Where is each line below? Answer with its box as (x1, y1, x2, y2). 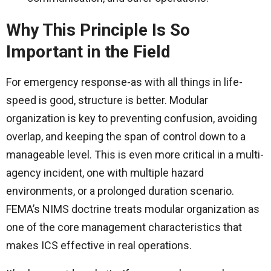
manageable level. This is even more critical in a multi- (6, 148, 264, 162)
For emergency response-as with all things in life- (6, 76, 243, 89)
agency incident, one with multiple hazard (6, 166, 204, 180)
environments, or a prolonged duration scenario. (6, 184, 234, 198)
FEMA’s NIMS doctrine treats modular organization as (6, 203, 260, 216)
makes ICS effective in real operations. (6, 239, 192, 252)
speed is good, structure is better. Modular (6, 94, 208, 107)
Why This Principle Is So (6, 20, 190, 41)
